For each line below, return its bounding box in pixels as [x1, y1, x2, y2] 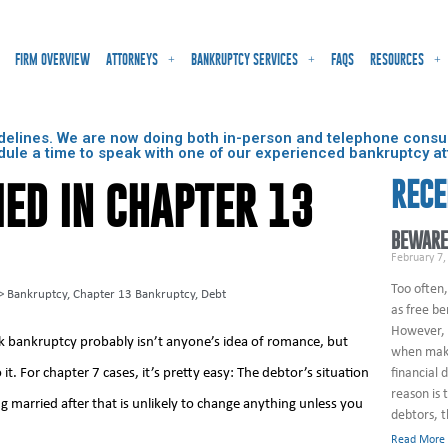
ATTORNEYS [105, 52, 158, 68]
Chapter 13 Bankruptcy [73, 287, 196, 301]
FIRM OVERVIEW [14, 52, 90, 68]
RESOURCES [369, 52, 424, 68]
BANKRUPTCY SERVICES [190, 52, 298, 68]
